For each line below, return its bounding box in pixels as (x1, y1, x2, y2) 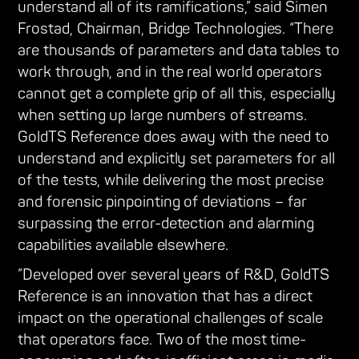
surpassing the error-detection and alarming (18, 215, 314, 234)
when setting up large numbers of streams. (18, 107, 308, 126)
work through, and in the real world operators (18, 63, 322, 83)
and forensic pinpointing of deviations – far (18, 193, 307, 212)
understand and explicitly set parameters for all (18, 150, 335, 169)
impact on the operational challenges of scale (18, 309, 323, 329)
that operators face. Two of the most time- (18, 331, 307, 350)
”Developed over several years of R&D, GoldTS (18, 266, 329, 285)
